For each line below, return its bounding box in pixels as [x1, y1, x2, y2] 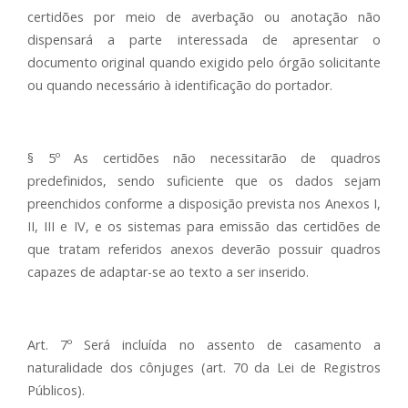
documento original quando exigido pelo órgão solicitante [27, 54, 381, 71]
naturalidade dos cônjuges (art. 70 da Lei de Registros [27, 359, 381, 376]
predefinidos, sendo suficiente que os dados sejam [27, 172, 381, 189]
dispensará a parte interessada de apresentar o [27, 31, 381, 48]
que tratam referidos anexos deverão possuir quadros [27, 240, 381, 258]
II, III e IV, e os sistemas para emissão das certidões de [27, 218, 381, 235]
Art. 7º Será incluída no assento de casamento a [27, 336, 381, 353]
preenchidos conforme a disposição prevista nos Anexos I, [27, 195, 381, 212]
